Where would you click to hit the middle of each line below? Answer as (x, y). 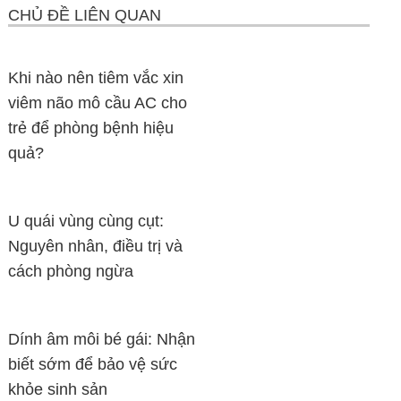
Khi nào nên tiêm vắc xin (96, 78)
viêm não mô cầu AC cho (98, 103)
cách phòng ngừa (71, 271)
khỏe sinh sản (58, 389)
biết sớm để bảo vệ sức (93, 364)
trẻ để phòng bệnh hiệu (91, 128)
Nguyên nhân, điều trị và (96, 246)
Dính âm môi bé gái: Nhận (102, 339)
